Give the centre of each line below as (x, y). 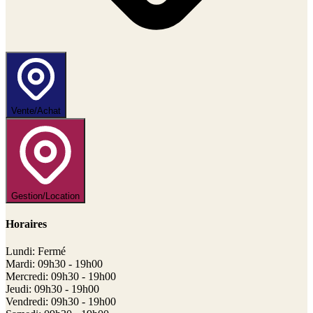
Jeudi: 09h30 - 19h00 (52, 289)
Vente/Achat (36, 110)
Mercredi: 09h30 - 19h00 (61, 277)
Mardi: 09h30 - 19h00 (54, 264)
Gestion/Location (45, 196)
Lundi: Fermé (36, 252)
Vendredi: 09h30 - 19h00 (61, 302)
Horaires (26, 224)
